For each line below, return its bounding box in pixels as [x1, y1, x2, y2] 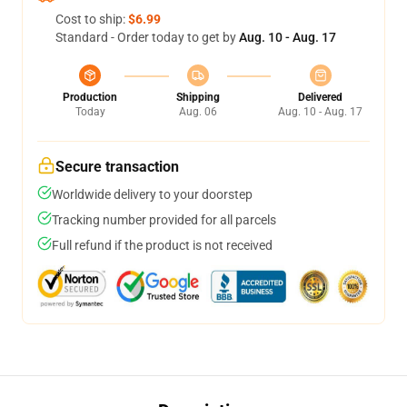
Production [63, 91, 117, 104]
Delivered [298, 91, 342, 104]
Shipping [175, 91, 220, 104]
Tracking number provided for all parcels [52, 213, 276, 227]
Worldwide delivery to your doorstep [52, 187, 253, 202]
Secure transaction [55, 158, 179, 175]
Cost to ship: [55, 12, 128, 26]
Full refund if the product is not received [52, 238, 273, 253]
